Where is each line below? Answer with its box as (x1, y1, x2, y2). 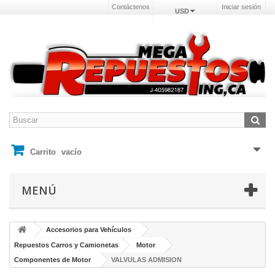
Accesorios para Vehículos (46, 226, 131, 234)
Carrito (30, 147, 56, 157)
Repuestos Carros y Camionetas (14, 241, 118, 249)
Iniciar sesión (222, 3, 261, 10)
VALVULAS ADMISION (111, 256, 182, 264)
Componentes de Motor (14, 256, 91, 264)
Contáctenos (111, 3, 150, 10)
